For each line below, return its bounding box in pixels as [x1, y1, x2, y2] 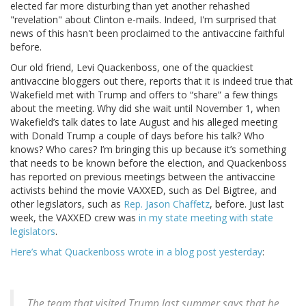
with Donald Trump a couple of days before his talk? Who [10, 129, 264, 143]
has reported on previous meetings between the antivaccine [10, 170, 275, 184]
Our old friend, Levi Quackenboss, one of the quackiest [10, 61, 253, 74]
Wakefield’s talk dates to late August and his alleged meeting [10, 115, 277, 129]
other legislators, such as [10, 197, 124, 211]
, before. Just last [210, 197, 284, 211]
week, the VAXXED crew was [10, 211, 139, 225]
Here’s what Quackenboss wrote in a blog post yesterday [10, 245, 262, 259]
